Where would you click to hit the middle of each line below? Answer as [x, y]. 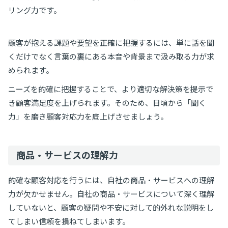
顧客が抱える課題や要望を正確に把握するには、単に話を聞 [111, 43]
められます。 [31, 70]
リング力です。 [35, 10]
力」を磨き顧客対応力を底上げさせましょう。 [88, 117]
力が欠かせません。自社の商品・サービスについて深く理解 [111, 194]
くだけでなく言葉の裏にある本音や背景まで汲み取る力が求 [111, 57]
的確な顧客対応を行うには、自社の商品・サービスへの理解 [111, 180]
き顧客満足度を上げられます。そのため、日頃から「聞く [107, 103]
